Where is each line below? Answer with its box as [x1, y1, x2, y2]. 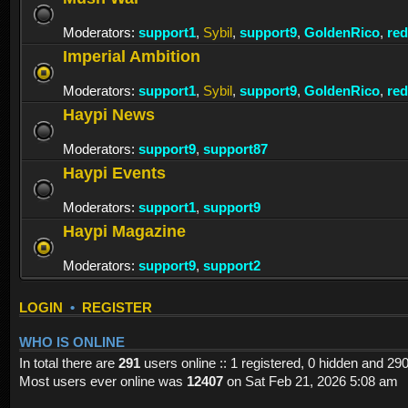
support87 [203, 141, 268, 158]
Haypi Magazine [63, 221, 186, 241]
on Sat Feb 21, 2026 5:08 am [223, 373, 398, 390]
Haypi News [63, 105, 155, 125]
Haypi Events [63, 163, 166, 183]
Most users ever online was [19, 373, 187, 390]
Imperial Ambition [63, 46, 200, 66]
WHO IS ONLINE [19, 335, 125, 351]
